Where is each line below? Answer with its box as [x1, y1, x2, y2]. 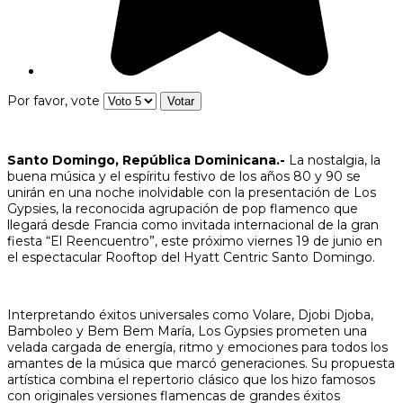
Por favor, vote [7, 92, 100, 109]
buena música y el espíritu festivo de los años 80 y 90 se [7, 167, 361, 184]
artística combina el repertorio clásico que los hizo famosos [7, 371, 375, 388]
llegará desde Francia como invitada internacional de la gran [7, 216, 379, 233]
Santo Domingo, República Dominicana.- [7, 151, 285, 168]
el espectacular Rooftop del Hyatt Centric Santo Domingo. [7, 248, 375, 265]
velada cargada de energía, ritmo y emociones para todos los [7, 338, 388, 355]
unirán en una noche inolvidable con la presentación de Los [7, 184, 376, 201]
